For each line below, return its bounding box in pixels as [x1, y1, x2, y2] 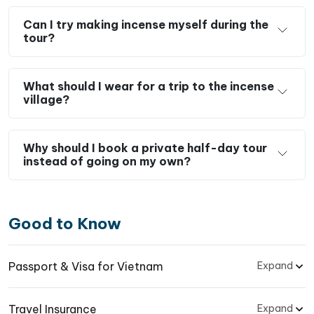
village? [23, 92, 69, 107]
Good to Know [8, 213, 121, 233]
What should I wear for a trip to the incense [23, 78, 274, 93]
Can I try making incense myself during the [23, 17, 268, 32]
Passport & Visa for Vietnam [8, 259, 163, 273]
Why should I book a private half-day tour [23, 140, 267, 155]
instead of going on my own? [23, 153, 191, 168]
